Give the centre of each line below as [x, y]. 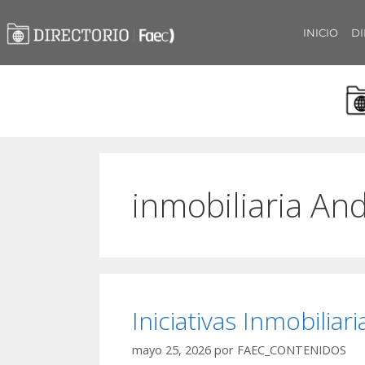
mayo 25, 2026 [172, 350]
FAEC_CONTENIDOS [292, 350]
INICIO [321, 33]
